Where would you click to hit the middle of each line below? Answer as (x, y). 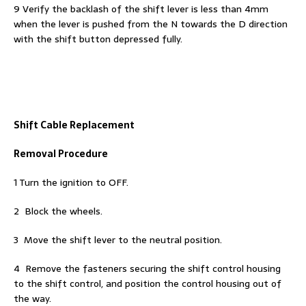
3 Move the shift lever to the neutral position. (118, 239)
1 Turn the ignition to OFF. (71, 182)
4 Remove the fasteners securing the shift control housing (147, 268)
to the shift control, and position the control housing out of (148, 283)
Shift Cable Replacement (74, 125)
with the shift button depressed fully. (98, 39)
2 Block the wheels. (58, 211)
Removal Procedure (61, 153)
